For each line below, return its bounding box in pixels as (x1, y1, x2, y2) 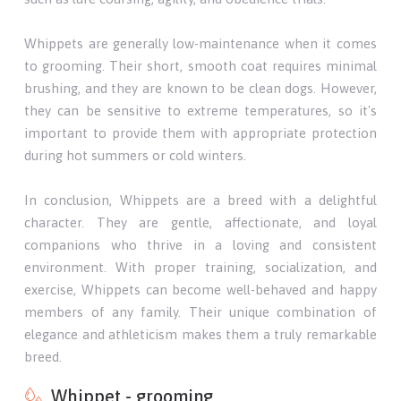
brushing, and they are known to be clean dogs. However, (24, 80, 377, 96)
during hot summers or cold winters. (24, 147, 247, 163)
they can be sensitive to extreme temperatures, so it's (24, 102, 377, 118)
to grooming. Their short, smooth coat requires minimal (24, 57, 377, 73)
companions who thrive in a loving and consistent (24, 236, 377, 252)
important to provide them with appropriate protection (24, 124, 377, 141)
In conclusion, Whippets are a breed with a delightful (24, 192, 377, 208)
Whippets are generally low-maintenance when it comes (24, 35, 377, 51)
